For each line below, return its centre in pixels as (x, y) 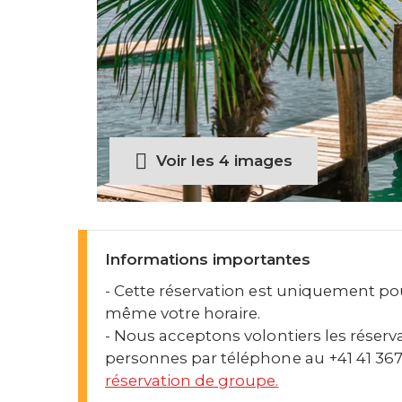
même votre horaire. (183, 313)
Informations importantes (208, 259)
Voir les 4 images (224, 161)
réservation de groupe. (192, 380)
